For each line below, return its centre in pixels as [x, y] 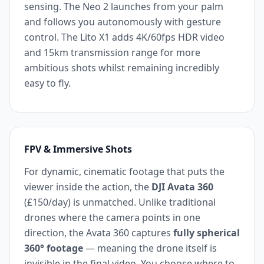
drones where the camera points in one [112, 217]
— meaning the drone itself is [150, 248]
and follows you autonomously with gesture [123, 22]
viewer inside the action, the [88, 187]
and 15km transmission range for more [112, 52]
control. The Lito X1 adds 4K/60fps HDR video [124, 37]
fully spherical [207, 232]
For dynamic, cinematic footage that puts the [124, 171]
